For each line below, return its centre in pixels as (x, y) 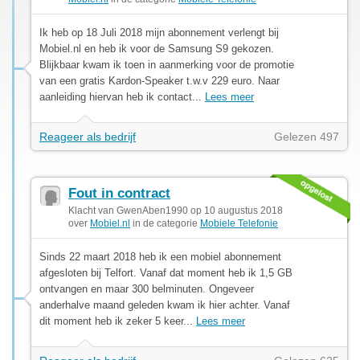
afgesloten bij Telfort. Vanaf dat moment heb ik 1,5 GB (166, 272)
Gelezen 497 (307, 136)
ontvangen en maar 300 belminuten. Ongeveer (147, 288)
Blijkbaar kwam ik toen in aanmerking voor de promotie (167, 64)
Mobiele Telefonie (239, 223)
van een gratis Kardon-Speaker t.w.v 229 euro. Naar (160, 80)
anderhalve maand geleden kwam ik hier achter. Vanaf (165, 305)
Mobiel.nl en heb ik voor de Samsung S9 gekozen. (157, 48)
